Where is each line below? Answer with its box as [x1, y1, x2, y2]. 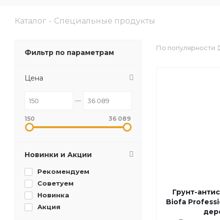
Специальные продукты [54, 16, 155, 26]
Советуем [37, 179, 74, 188]
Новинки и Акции [25, 150, 92, 160]
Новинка [37, 191, 69, 199]
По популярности [156, 44, 215, 52]
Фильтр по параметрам [25, 48, 114, 57]
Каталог [15, 16, 46, 26]
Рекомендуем [37, 167, 89, 176]
